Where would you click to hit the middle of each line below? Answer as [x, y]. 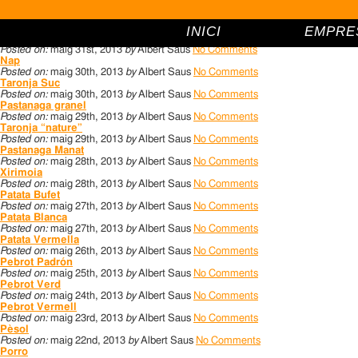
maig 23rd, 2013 [87, 318]
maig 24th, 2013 [87, 296]
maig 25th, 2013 [87, 274]
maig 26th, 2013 [87, 251]
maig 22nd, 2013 [88, 341]
